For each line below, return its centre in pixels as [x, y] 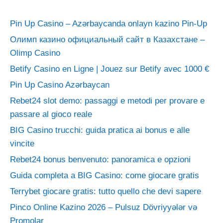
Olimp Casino [35, 53]
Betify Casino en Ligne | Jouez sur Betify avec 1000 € [110, 69]
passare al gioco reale [51, 114]
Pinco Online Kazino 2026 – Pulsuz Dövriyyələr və [104, 207]
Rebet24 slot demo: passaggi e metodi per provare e [107, 101]
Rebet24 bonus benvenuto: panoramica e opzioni [100, 159]
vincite [22, 143]
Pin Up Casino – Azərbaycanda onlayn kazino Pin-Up [109, 23]
